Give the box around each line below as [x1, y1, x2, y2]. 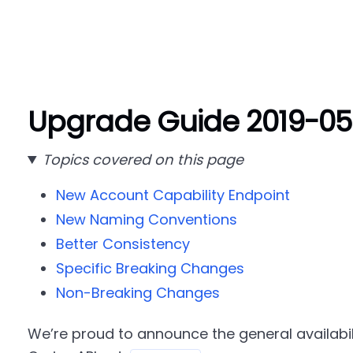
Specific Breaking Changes [55, 258, 244, 278]
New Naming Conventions [55, 210, 237, 229]
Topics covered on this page [42, 150, 243, 169]
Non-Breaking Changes [55, 283, 220, 303]
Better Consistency [55, 234, 190, 254]
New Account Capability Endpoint [55, 185, 290, 205]
